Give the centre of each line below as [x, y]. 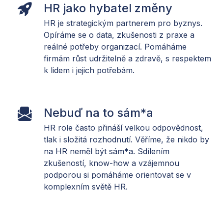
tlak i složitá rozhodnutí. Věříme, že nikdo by [126, 139]
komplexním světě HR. [86, 186]
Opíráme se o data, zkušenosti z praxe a [119, 35]
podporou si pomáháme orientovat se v [117, 175]
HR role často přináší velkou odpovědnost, [124, 127]
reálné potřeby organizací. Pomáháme [115, 46]
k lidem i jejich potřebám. [89, 70]
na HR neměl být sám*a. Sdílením [107, 151]
